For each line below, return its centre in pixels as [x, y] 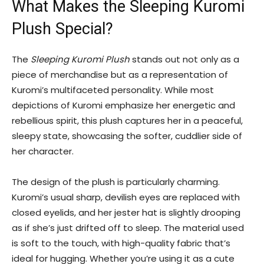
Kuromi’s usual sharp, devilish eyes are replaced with [126, 197]
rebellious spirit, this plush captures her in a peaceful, [127, 121]
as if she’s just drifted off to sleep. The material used [128, 228]
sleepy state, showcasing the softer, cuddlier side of [127, 136]
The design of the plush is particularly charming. [116, 182]
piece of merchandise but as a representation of [120, 75]
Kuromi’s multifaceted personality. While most [113, 90]
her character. [43, 151]
